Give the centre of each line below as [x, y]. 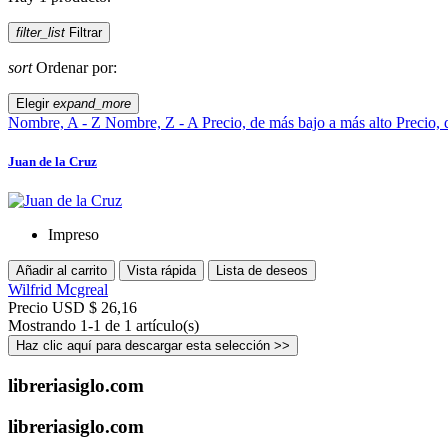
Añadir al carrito [61, 271]
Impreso [73, 235]
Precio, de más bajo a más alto [299, 123]
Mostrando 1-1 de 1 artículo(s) [103, 326]
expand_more [92, 104]
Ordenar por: [76, 68]
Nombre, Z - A [153, 123]
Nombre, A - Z [56, 123]
